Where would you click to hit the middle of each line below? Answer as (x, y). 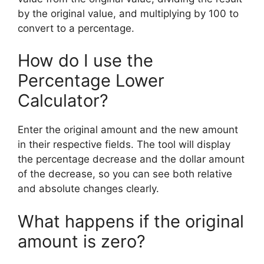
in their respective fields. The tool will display (124, 144)
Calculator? (63, 100)
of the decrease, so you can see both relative (125, 174)
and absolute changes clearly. (88, 189)
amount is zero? (82, 241)
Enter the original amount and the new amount (128, 130)
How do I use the (85, 60)
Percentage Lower (91, 80)
